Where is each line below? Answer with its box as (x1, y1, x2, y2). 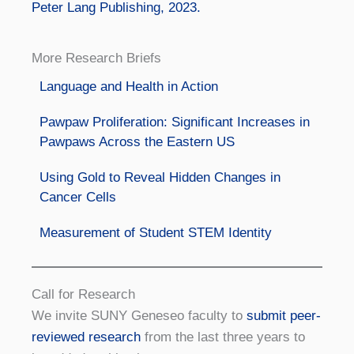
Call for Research (32, 286, 135, 302)
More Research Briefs (32, 50, 161, 66)
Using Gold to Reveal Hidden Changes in (40, 169, 281, 185)
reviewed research (32, 329, 141, 345)
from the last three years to (141, 329, 305, 345)
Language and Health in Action (40, 78, 218, 94)
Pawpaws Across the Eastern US (40, 134, 235, 149)
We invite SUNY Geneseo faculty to (32, 307, 247, 323)
